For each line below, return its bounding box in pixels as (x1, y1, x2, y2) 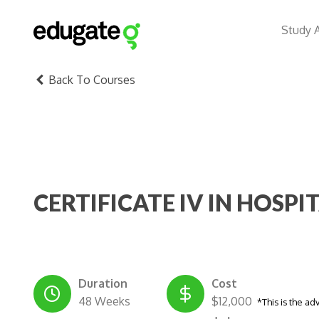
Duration (78, 276, 127, 291)
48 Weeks (78, 293, 130, 308)
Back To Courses (46, 73, 135, 87)
